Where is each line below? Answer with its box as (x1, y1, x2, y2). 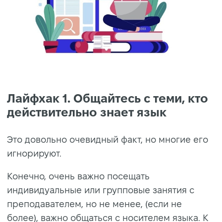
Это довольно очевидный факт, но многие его (7, 135, 208, 145)
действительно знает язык (7, 106, 166, 119)
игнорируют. (7, 149, 61, 159)
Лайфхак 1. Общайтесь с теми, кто (7, 92, 208, 106)
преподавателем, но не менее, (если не (7, 199, 182, 209)
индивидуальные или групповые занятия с (7, 185, 194, 195)
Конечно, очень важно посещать (7, 171, 150, 181)
